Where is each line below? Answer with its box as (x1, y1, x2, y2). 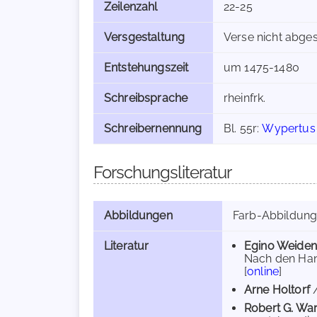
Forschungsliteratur (93, 162, 231, 183)
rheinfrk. (224, 91, 266, 105)
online (247, 265, 279, 278)
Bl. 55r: (224, 122, 263, 135)
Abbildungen (104, 209, 173, 222)
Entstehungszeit (104, 61, 189, 74)
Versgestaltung (104, 30, 185, 44)
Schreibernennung (104, 122, 202, 135)
